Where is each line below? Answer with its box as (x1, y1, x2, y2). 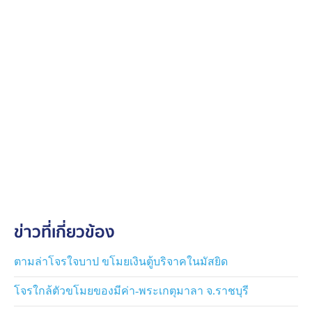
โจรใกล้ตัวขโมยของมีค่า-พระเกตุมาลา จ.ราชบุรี (14, 284, 249, 297)
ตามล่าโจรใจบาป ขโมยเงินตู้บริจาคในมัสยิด (14, 255, 228, 267)
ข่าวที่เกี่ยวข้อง (14, 219, 115, 246)
